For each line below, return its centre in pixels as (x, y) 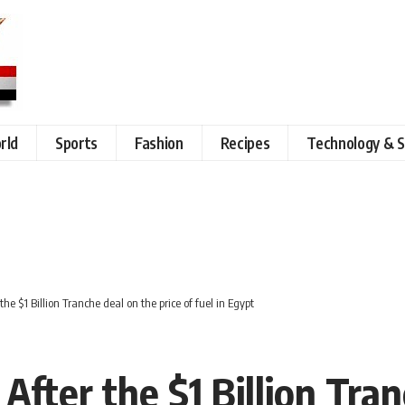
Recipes (245, 142)
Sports (77, 142)
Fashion (159, 142)
